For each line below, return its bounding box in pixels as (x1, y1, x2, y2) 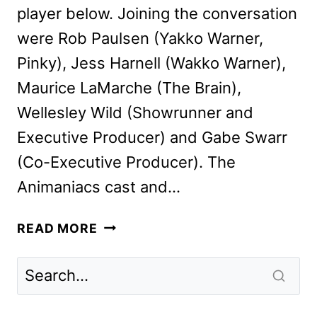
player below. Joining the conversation (17, 4, 297, 23)
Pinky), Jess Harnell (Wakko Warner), (17, 53, 286, 72)
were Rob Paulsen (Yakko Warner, (17, 28, 263, 47)
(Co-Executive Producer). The (17, 152, 236, 171)
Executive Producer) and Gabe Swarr (17, 127, 287, 146)
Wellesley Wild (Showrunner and (17, 103, 253, 122)
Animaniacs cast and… (17, 177, 180, 196)
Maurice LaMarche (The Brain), (17, 78, 241, 97)
